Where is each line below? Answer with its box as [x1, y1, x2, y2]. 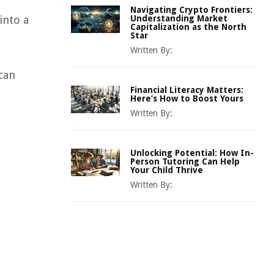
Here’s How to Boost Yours [130, 94, 243, 103]
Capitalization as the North [130, 22, 246, 32]
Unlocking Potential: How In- [130, 148, 254, 158]
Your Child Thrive [130, 165, 203, 175]
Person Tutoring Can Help [130, 157, 240, 166]
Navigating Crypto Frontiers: [130, 5, 253, 15]
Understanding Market [130, 13, 228, 23]
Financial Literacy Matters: [130, 85, 243, 95]
